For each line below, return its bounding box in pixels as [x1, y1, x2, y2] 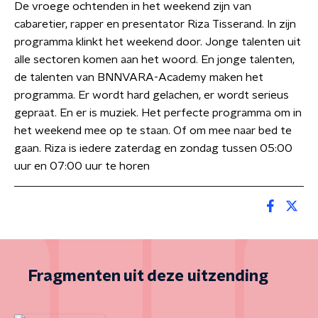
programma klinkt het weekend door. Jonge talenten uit [14, 36, 301, 48]
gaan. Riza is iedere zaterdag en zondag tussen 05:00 [14, 143, 292, 154]
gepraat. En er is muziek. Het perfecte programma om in [14, 107, 302, 119]
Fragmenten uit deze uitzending [28, 268, 268, 284]
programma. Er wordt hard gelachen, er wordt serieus [14, 89, 289, 101]
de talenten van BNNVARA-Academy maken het [14, 72, 263, 83]
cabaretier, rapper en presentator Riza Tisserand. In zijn [14, 18, 296, 30]
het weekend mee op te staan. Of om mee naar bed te [14, 125, 292, 136]
